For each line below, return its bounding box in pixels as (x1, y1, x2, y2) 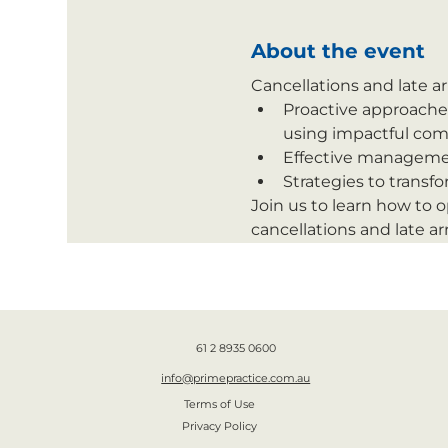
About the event (250, 38, 425, 63)
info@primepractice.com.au (161, 370, 311, 385)
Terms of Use (184, 396, 256, 411)
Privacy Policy (182, 419, 258, 434)
